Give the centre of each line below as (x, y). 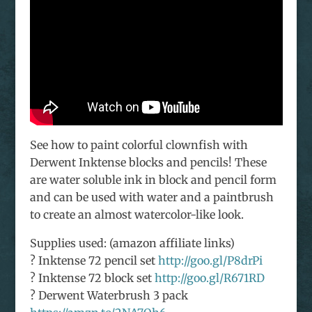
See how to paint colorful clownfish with (139, 145)
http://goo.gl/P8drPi (210, 261)
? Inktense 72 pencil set (94, 261)
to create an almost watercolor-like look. (136, 215)
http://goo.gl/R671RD (208, 278)
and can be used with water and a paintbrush (151, 197)
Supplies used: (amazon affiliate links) (132, 243)
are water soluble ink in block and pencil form (153, 180)
